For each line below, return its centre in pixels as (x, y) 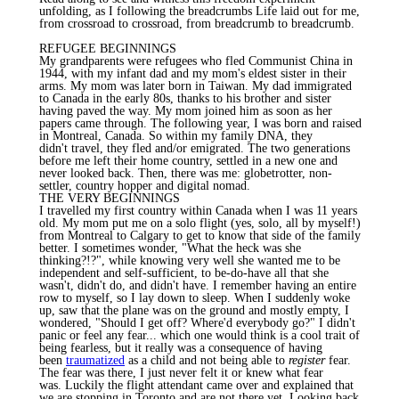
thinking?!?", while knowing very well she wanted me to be (190, 260)
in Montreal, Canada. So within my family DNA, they (176, 135)
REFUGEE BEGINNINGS (108, 48)
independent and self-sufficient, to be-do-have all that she (184, 273)
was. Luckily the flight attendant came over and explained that (196, 385)
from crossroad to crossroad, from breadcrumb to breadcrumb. (199, 23)
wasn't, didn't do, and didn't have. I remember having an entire (198, 285)
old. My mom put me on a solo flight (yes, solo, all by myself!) (200, 223)
